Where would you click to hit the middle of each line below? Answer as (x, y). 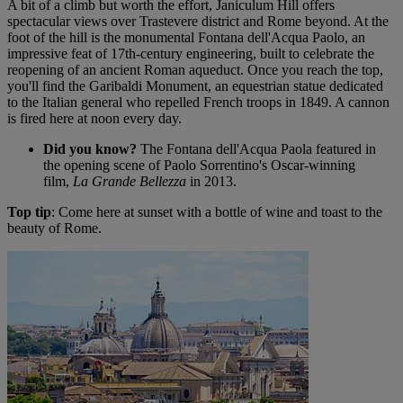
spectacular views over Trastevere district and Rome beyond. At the (198, 21)
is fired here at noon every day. (96, 118)
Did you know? (92, 148)
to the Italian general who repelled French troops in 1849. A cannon (198, 102)
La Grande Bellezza (130, 181)
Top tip (29, 211)
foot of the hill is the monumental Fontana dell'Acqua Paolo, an (186, 37)
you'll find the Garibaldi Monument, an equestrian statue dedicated (195, 85)
